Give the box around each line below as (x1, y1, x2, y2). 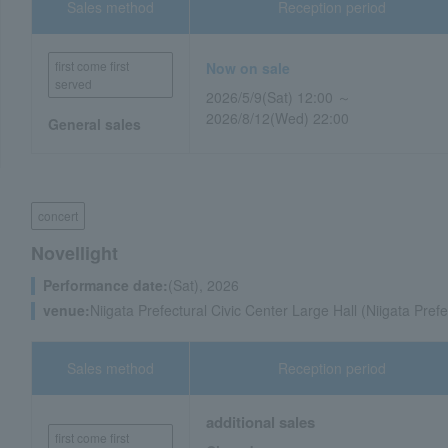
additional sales (206, 411, 316, 433)
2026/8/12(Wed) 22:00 (206, 108, 350, 128)
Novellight (31, 240, 118, 266)
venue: (43, 300, 90, 320)
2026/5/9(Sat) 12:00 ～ (206, 87, 352, 107)
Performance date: (43, 275, 168, 295)
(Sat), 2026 (168, 275, 239, 295)
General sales (48, 114, 141, 134)
